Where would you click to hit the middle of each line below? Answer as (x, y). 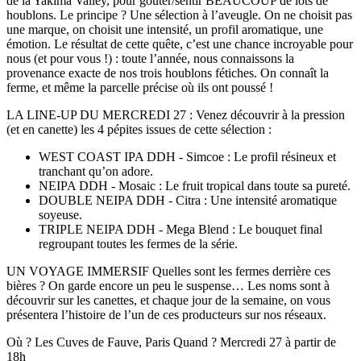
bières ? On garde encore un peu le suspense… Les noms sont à (168, 286)
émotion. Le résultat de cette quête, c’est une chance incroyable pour (180, 44)
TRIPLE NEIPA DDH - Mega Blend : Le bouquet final (180, 230)
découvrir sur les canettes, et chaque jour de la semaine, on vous (168, 301)
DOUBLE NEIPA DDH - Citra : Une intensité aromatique (188, 201)
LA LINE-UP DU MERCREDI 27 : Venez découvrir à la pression (176, 115)
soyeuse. (60, 215)
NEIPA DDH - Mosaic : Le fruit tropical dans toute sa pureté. (195, 186)
